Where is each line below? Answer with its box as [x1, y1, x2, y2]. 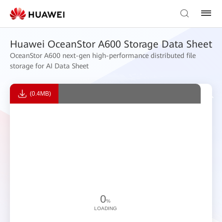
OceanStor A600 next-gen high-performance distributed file [10, 52, 196, 59]
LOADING [94, 205, 117, 211]
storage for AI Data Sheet [10, 62, 89, 70]
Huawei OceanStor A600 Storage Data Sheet [10, 38, 212, 50]
